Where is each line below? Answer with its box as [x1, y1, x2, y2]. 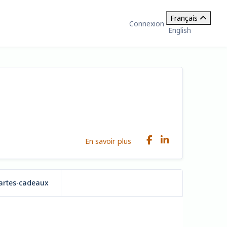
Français [170, 13, 198, 23]
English [168, 25, 191, 35]
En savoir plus [85, 135, 131, 146]
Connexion [129, 18, 164, 28]
